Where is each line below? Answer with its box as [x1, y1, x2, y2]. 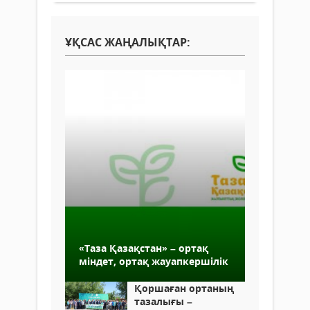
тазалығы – [134, 295, 192, 309]
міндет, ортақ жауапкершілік [79, 255, 228, 268]
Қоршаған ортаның [134, 282, 234, 295]
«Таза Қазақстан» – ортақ [79, 241, 208, 255]
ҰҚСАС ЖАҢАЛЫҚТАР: [65, 35, 190, 51]
